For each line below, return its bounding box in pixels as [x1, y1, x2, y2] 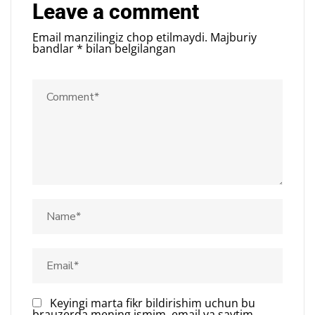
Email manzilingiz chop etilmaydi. [32, 29, 207, 45]
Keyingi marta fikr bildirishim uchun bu [50, 295, 255, 311]
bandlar [32, 40, 77, 56]
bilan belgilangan [83, 40, 176, 56]
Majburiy [210, 29, 257, 45]
